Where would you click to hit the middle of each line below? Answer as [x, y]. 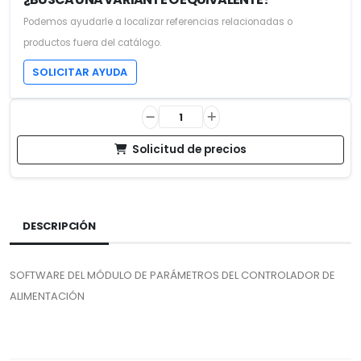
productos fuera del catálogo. [92, 42]
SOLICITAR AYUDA [80, 72]
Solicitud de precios [189, 149]
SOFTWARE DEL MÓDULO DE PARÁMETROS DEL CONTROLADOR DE [172, 275]
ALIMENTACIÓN [47, 296]
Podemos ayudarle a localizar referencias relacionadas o [158, 21]
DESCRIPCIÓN [59, 226]
